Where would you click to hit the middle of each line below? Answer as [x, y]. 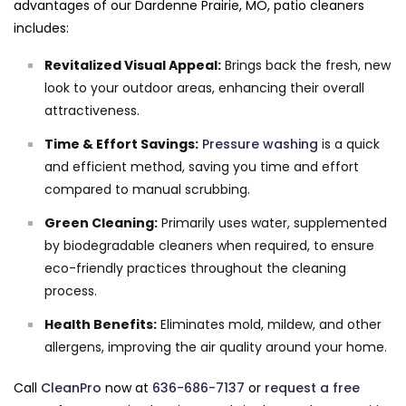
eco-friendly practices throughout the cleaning [195, 269]
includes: [41, 29]
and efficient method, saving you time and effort [202, 167]
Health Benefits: [101, 325]
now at [127, 388]
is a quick [349, 145]
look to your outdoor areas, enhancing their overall [204, 88]
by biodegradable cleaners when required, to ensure [209, 246]
